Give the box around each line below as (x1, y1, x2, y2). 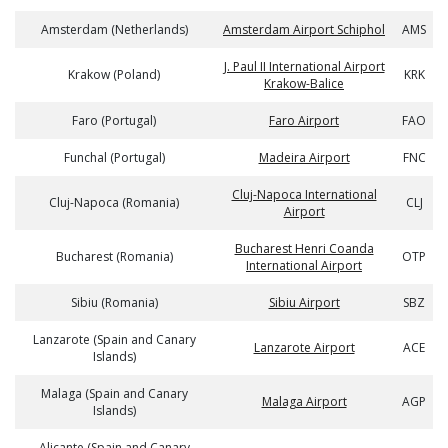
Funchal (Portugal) (63, 149, 165, 166)
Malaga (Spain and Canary (40, 385, 188, 402)
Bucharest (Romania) (55, 248, 173, 265)
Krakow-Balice (264, 75, 344, 92)
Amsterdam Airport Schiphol (223, 21, 385, 38)
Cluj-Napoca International (231, 186, 377, 203)
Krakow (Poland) (68, 66, 160, 83)
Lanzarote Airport (253, 339, 355, 356)
